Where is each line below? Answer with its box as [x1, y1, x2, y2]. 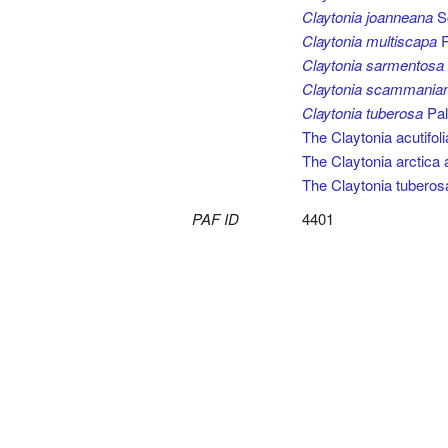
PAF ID [192, 208, 239, 229]
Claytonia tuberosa [302, 102, 423, 123]
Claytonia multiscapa [302, 30, 437, 51]
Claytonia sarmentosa [302, 54, 444, 75]
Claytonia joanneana [302, 6, 433, 27]
